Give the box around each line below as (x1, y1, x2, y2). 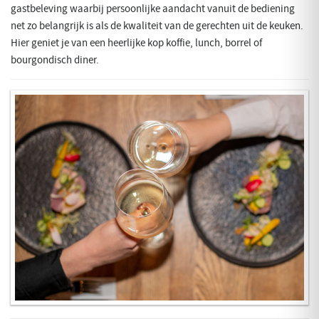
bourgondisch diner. (11, 52, 99, 67)
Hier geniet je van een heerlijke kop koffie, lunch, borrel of (11, 35, 262, 50)
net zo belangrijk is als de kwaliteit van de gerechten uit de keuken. (11, 18, 303, 33)
